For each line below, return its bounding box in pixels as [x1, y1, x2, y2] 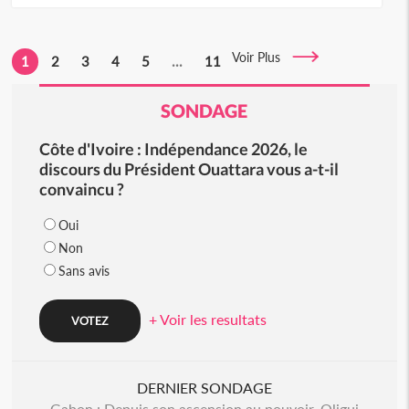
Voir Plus [232, 49, 292, 65]
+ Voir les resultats [148, 310, 267, 328]
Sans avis [58, 263, 110, 278]
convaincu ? [38, 179, 124, 199]
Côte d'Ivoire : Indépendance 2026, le [38, 139, 308, 159]
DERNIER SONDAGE [136, 379, 272, 396]
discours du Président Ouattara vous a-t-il [38, 159, 339, 179]
